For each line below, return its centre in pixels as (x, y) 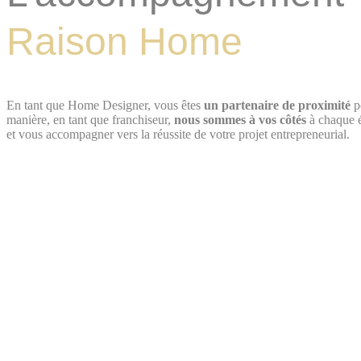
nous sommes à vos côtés (240, 119)
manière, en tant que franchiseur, (90, 119)
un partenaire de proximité (277, 105)
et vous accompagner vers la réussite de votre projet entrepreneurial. (178, 134)
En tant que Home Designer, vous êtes (105, 105)
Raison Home (124, 42)
